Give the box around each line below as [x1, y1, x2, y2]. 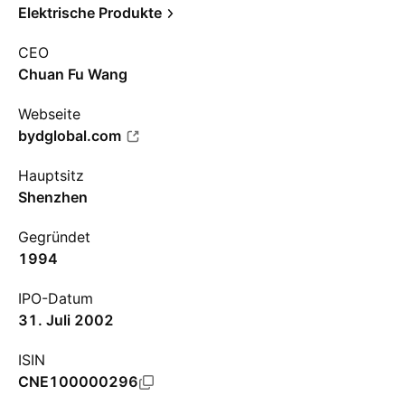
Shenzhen [18, 188, 88, 206]
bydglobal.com [18, 127, 121, 145]
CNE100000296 [18, 372, 138, 391]
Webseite [18, 105, 80, 123]
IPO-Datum [18, 289, 93, 307]
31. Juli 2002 [18, 311, 114, 329]
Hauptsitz [18, 166, 84, 184]
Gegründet [18, 228, 90, 246]
